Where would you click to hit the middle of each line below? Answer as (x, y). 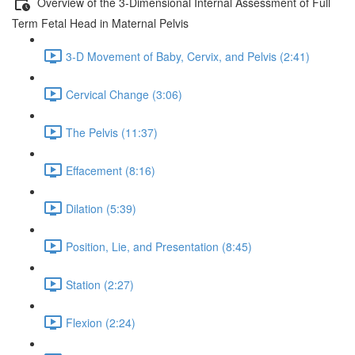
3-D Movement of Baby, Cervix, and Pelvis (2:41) (188, 56)
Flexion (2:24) (101, 322)
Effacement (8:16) (111, 170)
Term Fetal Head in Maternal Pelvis (100, 23)
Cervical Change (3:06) (124, 94)
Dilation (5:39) (101, 208)
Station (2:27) (100, 284)
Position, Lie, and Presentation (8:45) (159, 246)
